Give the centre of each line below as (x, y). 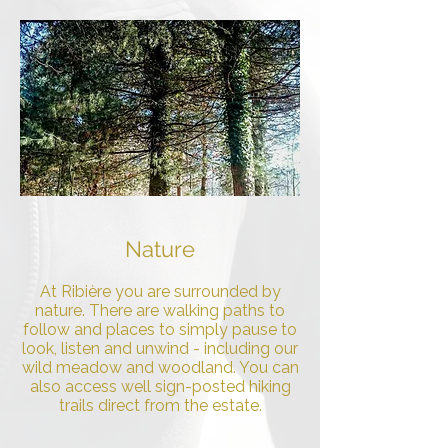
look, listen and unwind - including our (160, 348)
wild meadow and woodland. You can (160, 367)
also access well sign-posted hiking (160, 386)
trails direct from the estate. (160, 405)
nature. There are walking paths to (160, 310)
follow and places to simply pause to (160, 329)
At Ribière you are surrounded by (160, 291)
